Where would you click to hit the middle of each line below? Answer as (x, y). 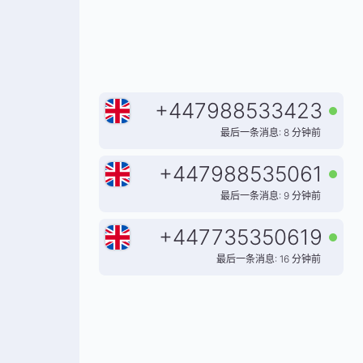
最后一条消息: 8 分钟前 (271, 132)
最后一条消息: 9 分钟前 (271, 196)
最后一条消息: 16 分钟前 (269, 259)
